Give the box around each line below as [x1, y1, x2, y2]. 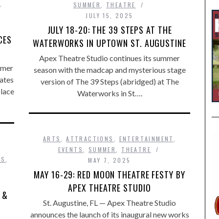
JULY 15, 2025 [86, 11, 133, 20]
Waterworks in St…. [77, 88, 142, 98]
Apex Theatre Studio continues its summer [39, 53, 180, 63]
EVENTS [58, 145, 84, 153]
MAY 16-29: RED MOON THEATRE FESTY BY [34, 168, 185, 181]
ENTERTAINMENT [119, 134, 174, 143]
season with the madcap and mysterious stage [33, 65, 186, 74]
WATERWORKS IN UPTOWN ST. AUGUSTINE [33, 37, 186, 49]
